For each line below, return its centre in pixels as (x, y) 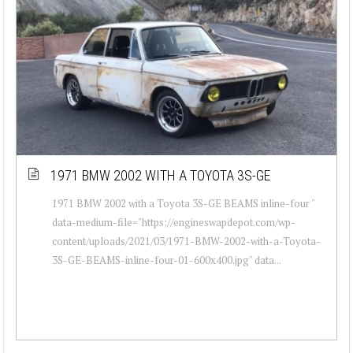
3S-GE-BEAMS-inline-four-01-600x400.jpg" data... (167, 260)
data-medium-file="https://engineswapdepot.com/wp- (174, 222)
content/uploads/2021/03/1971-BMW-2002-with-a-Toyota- (186, 241)
